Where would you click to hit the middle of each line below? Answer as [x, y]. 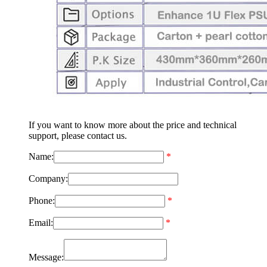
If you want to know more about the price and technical [133, 125]
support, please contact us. [78, 135]
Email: [41, 222]
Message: [46, 257]
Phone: [42, 200]
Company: [48, 178]
